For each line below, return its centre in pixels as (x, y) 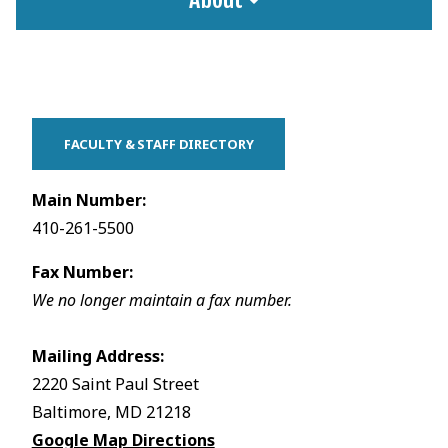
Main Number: (88, 200)
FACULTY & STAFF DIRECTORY (158, 144)
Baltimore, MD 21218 (113, 412)
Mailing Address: (97, 356)
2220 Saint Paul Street (115, 384)
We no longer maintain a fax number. (161, 300)
